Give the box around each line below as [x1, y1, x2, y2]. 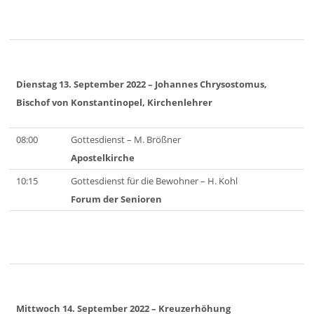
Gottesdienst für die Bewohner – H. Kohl [71, 175, 238, 188]
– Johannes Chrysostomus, [148, 77, 268, 90]
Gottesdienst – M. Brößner [71, 133, 182, 146]
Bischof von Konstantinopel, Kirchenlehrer [16, 95, 213, 109]
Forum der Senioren [71, 193, 163, 206]
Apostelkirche [71, 151, 135, 165]
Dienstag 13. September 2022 [16, 77, 146, 90]
